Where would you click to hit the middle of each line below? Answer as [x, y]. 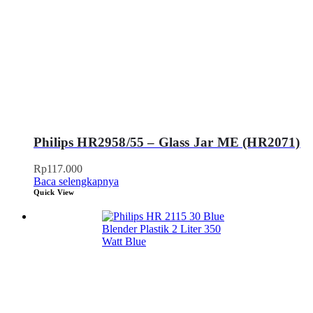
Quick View [54, 192]
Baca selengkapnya [76, 182]
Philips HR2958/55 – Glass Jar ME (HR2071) [167, 142]
